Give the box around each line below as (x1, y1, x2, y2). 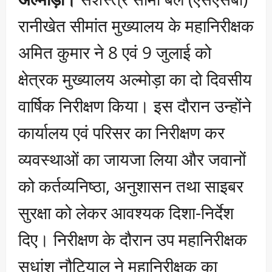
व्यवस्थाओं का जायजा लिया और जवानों (18, 147, 246, 171)
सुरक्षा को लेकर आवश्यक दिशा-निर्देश (18, 200, 234, 224)
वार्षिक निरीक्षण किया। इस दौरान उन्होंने (18, 93, 251, 117)
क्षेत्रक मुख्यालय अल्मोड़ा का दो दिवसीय (18, 67, 252, 90)
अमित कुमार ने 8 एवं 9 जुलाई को (18, 40, 211, 64)
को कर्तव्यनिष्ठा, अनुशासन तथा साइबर (18, 174, 243, 197)
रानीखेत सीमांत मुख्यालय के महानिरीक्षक (18, 13, 254, 37)
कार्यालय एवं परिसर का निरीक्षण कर (18, 120, 225, 144)
